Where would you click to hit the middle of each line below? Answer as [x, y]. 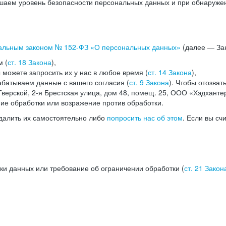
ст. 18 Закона [30, 62]
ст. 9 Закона [149, 82]
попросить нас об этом [145, 118]
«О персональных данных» [134, 47]
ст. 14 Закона [170, 72]
